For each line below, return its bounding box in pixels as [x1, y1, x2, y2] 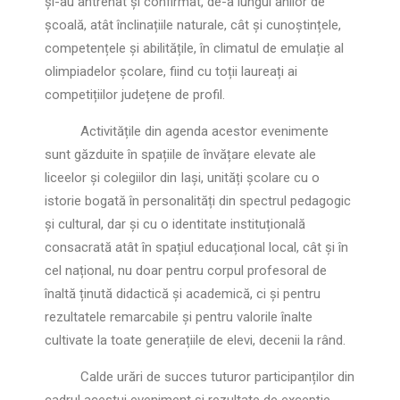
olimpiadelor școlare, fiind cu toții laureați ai [45, 63, 297, 79]
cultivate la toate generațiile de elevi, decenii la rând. [45, 332, 346, 348]
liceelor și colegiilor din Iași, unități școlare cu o [45, 170, 320, 186]
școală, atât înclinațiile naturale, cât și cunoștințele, [45, 17, 341, 33]
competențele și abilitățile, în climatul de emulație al [45, 40, 344, 56]
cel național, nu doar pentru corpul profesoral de [45, 262, 327, 279]
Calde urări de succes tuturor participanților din [45, 369, 354, 385]
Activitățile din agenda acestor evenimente [45, 123, 329, 139]
